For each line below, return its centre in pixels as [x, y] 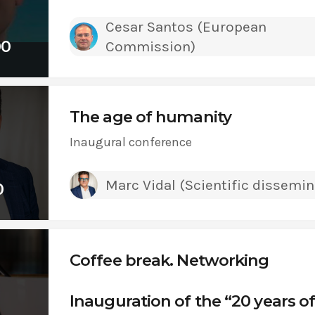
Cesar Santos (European [186, 26]
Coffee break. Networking [169, 260]
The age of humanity [150, 117]
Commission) [150, 46]
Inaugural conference [131, 142]
